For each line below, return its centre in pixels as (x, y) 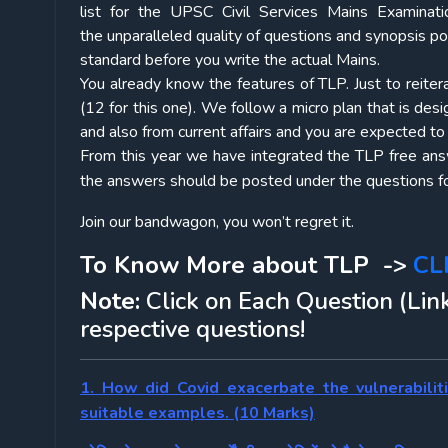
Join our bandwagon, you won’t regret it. (217, 222)
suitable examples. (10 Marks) (197, 413)
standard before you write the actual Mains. (230, 60)
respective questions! (192, 329)
